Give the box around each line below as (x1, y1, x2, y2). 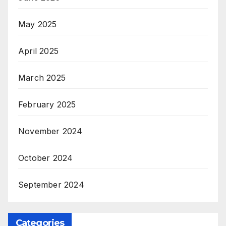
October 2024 (18, 152, 73, 163)
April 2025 (18, 45, 59, 56)
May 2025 (18, 19, 57, 29)
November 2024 (18, 126, 83, 136)
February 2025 (18, 99, 76, 109)
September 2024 (18, 179, 84, 190)
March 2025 (18, 72, 66, 83)
